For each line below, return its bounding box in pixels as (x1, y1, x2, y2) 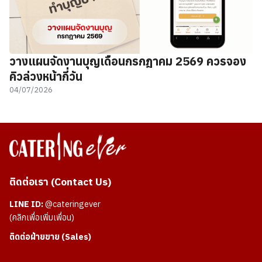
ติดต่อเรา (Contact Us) (9, 175, 111, 189)
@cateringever (45, 198, 101, 210)
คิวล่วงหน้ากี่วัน (9, 68, 82, 85)
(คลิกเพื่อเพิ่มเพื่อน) (9, 212, 74, 223)
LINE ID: (9, 198, 43, 210)
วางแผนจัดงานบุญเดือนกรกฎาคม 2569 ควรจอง (9, 53, 246, 70)
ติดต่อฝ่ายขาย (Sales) (9, 231, 91, 243)
